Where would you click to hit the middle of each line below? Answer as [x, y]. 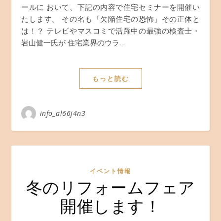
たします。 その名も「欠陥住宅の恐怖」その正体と [110, 19]
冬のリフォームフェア [110, 186]
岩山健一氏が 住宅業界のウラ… [73, 42]
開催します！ [110, 205]
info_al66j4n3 [62, 113]
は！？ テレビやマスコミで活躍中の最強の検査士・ [110, 31]
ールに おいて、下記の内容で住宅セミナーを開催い [110, 7]
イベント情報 [110, 171]
